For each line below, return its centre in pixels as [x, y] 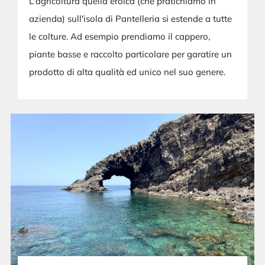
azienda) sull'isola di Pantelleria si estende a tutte [131, 18]
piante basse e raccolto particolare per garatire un [131, 54]
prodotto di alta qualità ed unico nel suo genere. [127, 72]
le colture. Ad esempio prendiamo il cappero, [120, 36]
